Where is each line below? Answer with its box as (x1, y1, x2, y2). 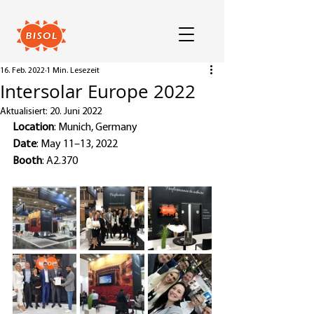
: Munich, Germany (54, 122, 137, 133)
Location (13, 122, 54, 133)
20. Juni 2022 (50, 107, 102, 117)
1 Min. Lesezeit (46, 67, 100, 75)
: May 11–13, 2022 (36, 139, 118, 150)
